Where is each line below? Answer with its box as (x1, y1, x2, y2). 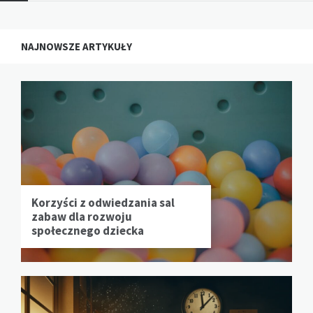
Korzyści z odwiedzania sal (31, 194, 175, 210)
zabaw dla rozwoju (31, 208, 132, 224)
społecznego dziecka (31, 222, 144, 238)
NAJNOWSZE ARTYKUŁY (21, 39, 132, 53)
